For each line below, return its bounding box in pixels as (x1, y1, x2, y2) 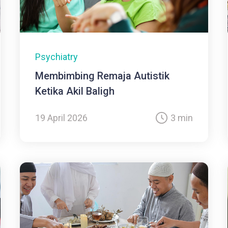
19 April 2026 (35, 112, 88, 124)
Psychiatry (35, 51, 78, 63)
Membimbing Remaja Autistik (35, 70, 170, 82)
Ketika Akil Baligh (35, 85, 115, 98)
